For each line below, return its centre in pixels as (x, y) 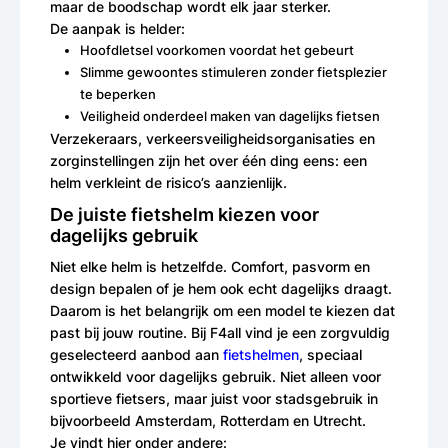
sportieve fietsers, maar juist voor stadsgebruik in (214, 398)
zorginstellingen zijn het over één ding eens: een (208, 160)
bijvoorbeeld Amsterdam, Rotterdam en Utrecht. (208, 420)
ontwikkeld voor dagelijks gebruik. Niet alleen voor (215, 376)
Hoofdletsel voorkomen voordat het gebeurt (217, 50)
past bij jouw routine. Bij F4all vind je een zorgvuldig (220, 332)
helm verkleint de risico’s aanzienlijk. (168, 182)
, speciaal (330, 354)
